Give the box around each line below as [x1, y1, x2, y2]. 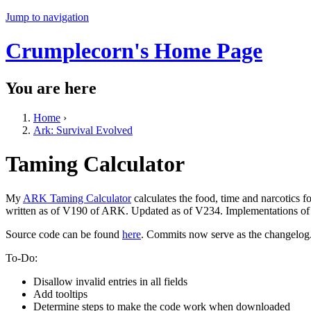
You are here [6, 78, 96, 97]
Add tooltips [33, 287, 87, 300]
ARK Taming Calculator [23, 192, 131, 204]
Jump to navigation [6, 11, 89, 23]
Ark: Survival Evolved [33, 124, 133, 136]
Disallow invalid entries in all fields [33, 275, 187, 287]
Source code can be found [6, 228, 122, 240]
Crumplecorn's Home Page [6, 38, 262, 64]
